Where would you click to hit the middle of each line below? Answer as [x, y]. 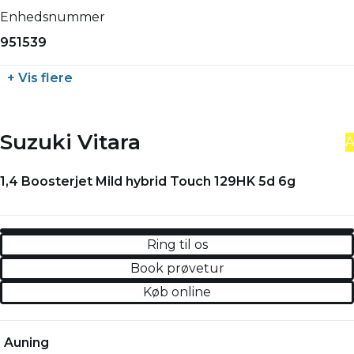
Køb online [177, 292]
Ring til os [177, 245]
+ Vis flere [40, 78]
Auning [27, 343]
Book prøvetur [177, 269]
